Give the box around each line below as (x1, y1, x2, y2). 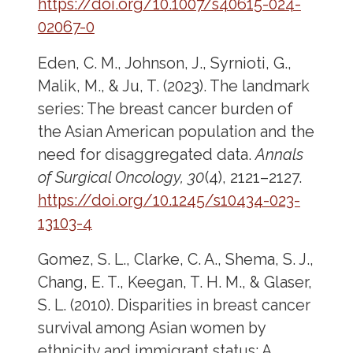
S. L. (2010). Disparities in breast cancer (37, 296, 310, 315)
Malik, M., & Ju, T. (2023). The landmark (37, 76, 310, 95)
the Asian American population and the (37, 122, 314, 141)
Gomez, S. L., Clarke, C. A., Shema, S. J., (37, 251, 314, 269)
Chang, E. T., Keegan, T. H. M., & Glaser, (37, 273, 312, 292)
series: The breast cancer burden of (37, 99, 293, 118)
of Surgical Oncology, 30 (37, 168, 205, 187)
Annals (255, 145, 303, 164)
